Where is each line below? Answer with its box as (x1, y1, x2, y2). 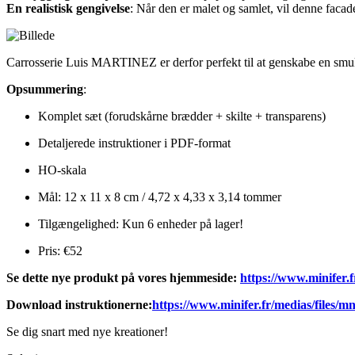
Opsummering (6, 82, 83, 97)
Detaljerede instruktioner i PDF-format (38, 136, 231, 151)
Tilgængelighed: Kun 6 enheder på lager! (38, 217, 243, 231)
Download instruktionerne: (6, 298, 152, 312)
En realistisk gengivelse (6, 2, 130, 16)
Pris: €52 (38, 244, 82, 258)
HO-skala (38, 163, 86, 177)
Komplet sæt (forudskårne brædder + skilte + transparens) (38, 109, 326, 124)
